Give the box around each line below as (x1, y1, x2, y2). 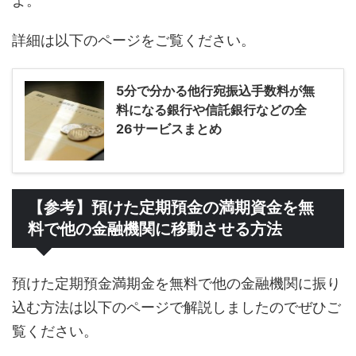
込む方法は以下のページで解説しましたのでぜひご (12, 298, 341, 315)
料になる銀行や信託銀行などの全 (116, 101, 307, 118)
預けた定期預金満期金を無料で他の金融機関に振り (12, 274, 341, 292)
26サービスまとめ (116, 120, 222, 137)
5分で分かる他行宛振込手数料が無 (116, 82, 315, 99)
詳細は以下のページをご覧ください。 (12, 31, 255, 48)
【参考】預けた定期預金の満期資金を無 (28, 198, 314, 216)
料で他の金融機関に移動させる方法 (28, 219, 282, 238)
